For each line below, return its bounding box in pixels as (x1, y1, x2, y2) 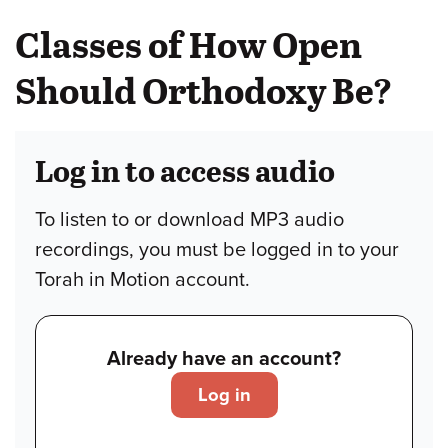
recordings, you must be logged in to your (35, 237, 399, 262)
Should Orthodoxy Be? (15, 64, 392, 115)
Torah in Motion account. (35, 267, 250, 292)
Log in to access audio (35, 148, 335, 191)
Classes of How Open (15, 18, 362, 69)
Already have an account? (107, 346, 341, 371)
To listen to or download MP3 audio (35, 207, 344, 232)
